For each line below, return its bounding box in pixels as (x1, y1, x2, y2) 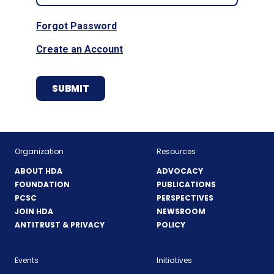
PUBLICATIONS (156, 179, 216, 190)
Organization (15, 146, 64, 157)
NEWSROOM (156, 206, 206, 217)
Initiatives (156, 255, 192, 266)
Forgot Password (36, 20, 117, 32)
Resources (156, 146, 196, 157)
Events (15, 255, 39, 266)
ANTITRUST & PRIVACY (15, 220, 105, 231)
